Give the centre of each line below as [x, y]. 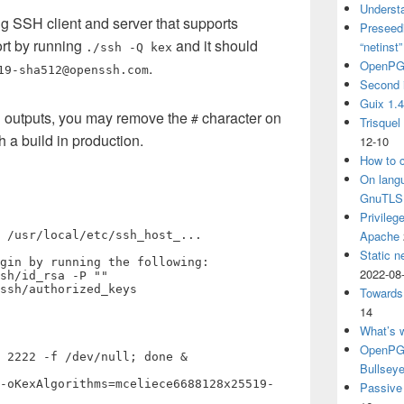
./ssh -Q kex [129, 47]
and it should [215, 46]
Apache [380, 236]
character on [240, 118]
